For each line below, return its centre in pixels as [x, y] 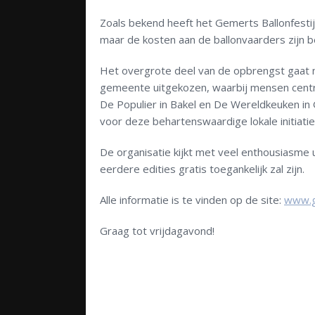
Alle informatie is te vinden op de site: [192, 200]
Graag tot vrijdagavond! [157, 231]
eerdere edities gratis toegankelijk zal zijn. [202, 169]
